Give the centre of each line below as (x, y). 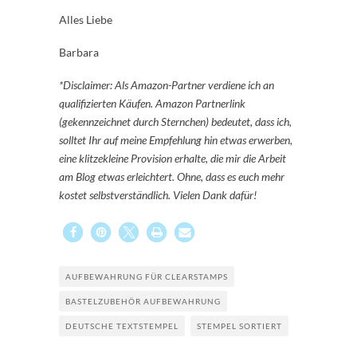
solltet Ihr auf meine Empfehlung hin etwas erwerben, (176, 140)
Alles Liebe (86, 20)
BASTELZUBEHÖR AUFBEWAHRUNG (143, 302)
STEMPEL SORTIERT (239, 326)
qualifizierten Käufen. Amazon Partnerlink (153, 104)
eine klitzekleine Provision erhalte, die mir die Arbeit (173, 159)
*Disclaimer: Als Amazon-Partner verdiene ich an (167, 85)
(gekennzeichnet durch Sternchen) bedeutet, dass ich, (175, 122)
